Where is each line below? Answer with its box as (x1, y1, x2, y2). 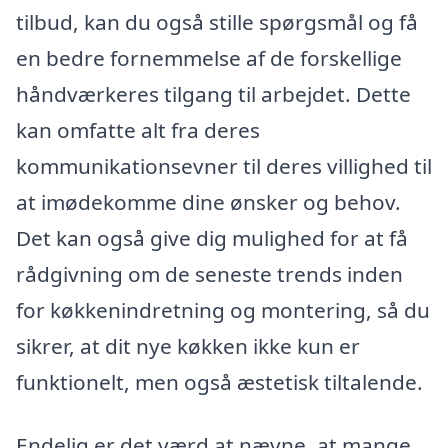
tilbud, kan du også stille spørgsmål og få (16, 7, 418, 36)
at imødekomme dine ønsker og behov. (16, 187, 401, 216)
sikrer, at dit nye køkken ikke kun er (16, 331, 360, 360)
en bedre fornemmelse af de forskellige (16, 43, 402, 72)
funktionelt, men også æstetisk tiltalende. (16, 367, 423, 396)
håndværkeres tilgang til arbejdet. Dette (16, 79, 411, 108)
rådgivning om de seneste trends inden (16, 259, 403, 288)
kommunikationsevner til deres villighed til (16, 151, 432, 180)
